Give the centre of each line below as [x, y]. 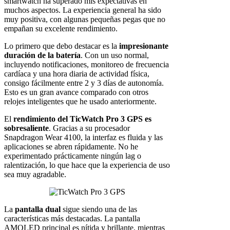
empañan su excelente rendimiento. [61, 29]
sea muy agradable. [35, 175]
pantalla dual [38, 209]
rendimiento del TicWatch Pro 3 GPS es [82, 119]
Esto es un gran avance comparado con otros [76, 92]
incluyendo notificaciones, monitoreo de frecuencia [87, 65]
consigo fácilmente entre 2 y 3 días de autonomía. [84, 83]
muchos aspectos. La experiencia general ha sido [83, 10]
